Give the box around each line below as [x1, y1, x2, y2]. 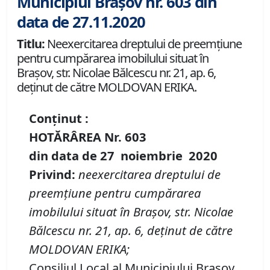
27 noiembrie [100, 147, 189, 165]
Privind [29, 166, 72, 183]
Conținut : [29, 110, 89, 127]
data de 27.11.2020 [17, 11, 145, 33]
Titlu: [17, 36, 45, 52]
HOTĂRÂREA [29, 128, 101, 146]
